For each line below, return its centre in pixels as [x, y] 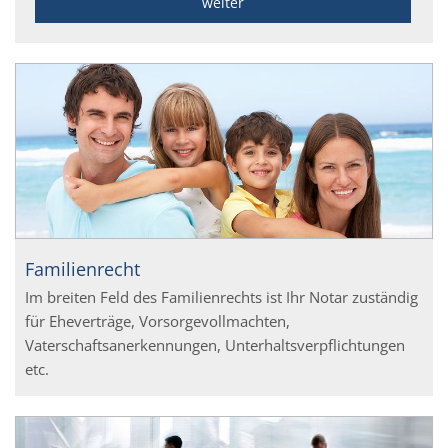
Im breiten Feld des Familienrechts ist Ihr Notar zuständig [221, 296]
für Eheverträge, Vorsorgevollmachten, [157, 320]
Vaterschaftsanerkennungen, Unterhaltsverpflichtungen [215, 344]
